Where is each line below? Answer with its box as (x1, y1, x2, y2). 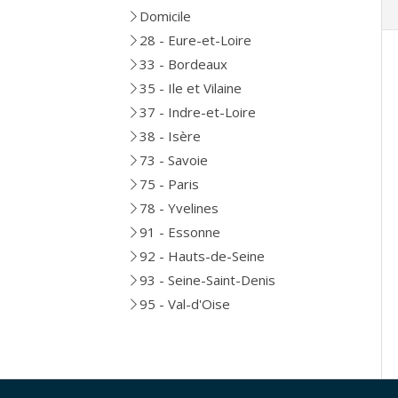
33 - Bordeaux (139, 55, 227, 73)
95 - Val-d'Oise (139, 295, 230, 313)
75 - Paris (139, 175, 199, 193)
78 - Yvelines (139, 199, 219, 217)
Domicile (139, 7, 191, 25)
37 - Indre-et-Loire (139, 103, 256, 121)
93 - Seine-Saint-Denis (139, 271, 275, 289)
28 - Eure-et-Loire (139, 31, 251, 49)
